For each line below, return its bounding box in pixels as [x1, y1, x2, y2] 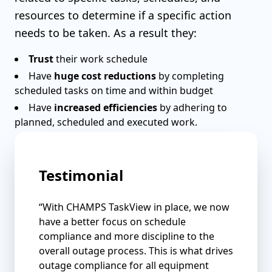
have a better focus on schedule [39, 215, 186, 228]
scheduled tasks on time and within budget [15, 84, 213, 97]
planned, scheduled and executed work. [15, 115, 197, 129]
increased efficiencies [54, 101, 157, 114]
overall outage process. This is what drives [39, 244, 233, 257]
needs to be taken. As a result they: [15, 25, 197, 40]
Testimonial [39, 165, 123, 185]
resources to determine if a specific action [15, 8, 231, 22]
